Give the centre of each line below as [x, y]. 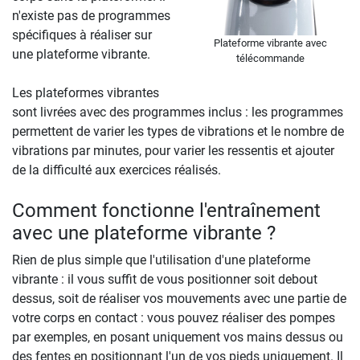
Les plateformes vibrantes [86, 92]
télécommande [270, 58]
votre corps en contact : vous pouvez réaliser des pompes [174, 317]
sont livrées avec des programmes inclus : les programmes [178, 112]
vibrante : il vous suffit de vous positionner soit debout [165, 279]
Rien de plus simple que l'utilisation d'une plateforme [161, 260]
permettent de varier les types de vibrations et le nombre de [178, 131]
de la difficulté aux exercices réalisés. [117, 170]
